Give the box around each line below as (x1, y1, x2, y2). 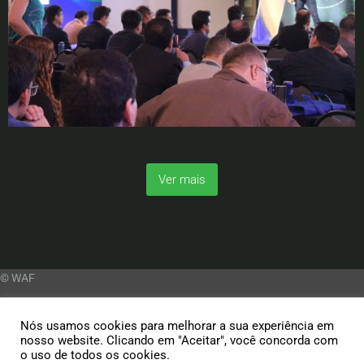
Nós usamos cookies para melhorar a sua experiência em (20, 318, 334, 333)
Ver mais (158, 171, 206, 187)
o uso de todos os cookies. (20, 348, 170, 362)
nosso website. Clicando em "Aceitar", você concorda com (20, 333, 338, 348)
